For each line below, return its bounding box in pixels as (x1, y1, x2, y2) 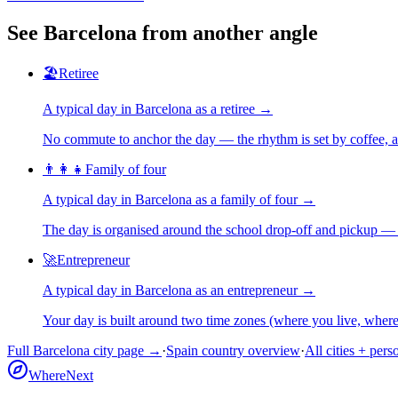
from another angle (137, 20, 318, 44)
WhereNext (28, 367, 93, 383)
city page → (90, 342, 162, 358)
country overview (198, 342, 300, 358)
